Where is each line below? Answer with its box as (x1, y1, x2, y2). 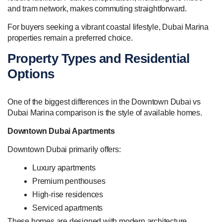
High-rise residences (32, 190, 103, 199)
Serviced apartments (32, 204, 103, 213)
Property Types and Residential (7, 51, 189, 66)
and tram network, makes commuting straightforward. (7, 4, 187, 13)
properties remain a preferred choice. (7, 34, 133, 43)
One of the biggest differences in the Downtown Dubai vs (7, 98, 201, 107)
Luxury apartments (32, 164, 96, 172)
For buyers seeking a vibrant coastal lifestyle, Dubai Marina (7, 23, 209, 32)
